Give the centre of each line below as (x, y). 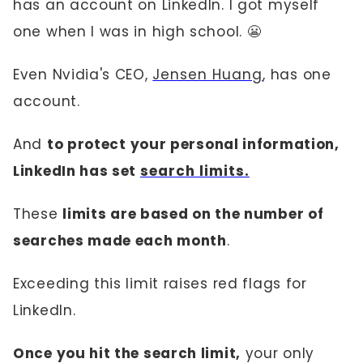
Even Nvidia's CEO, (83, 75)
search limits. (194, 171)
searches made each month (120, 241)
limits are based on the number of (193, 214)
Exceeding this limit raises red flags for (160, 284)
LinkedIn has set (77, 171)
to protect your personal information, (193, 144)
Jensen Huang (208, 75)
